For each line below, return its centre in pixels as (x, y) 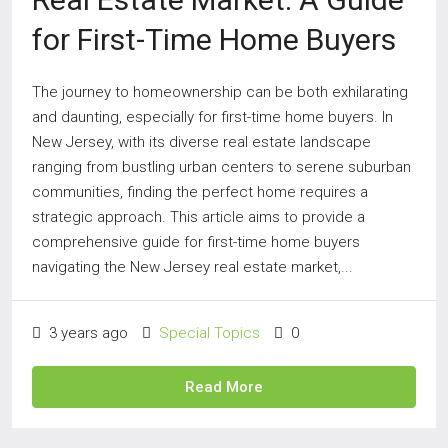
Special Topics (209, 333)
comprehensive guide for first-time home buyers (196, 242)
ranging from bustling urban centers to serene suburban (221, 167)
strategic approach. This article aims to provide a (198, 217)
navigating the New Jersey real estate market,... (192, 267)
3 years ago (86, 333)
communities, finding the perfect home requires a (200, 192)
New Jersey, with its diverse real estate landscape (201, 142)
